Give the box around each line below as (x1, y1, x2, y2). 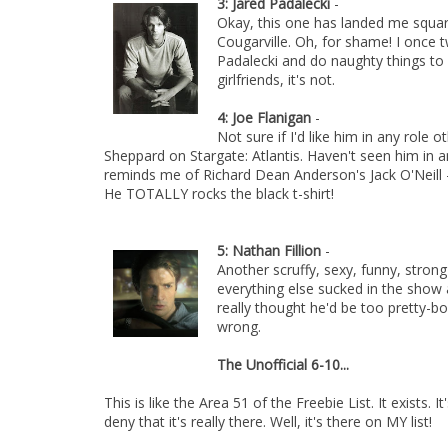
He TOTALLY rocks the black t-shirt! (104, 184, 334, 203)
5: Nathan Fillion (217, 241, 325, 260)
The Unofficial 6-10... (217, 355, 349, 374)
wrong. (217, 317, 261, 336)
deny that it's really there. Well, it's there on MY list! (104, 412, 432, 431)
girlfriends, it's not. (217, 70, 335, 89)
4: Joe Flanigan (217, 108, 315, 127)
